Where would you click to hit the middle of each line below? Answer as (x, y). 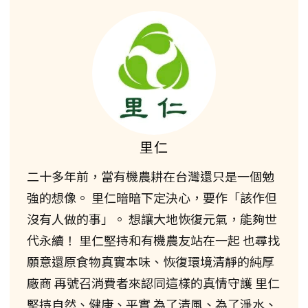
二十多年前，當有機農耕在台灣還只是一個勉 (151, 176)
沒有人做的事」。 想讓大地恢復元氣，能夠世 (152, 218)
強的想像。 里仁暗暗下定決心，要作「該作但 (152, 197)
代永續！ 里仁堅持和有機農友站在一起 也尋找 (153, 240)
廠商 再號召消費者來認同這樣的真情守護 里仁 (153, 282)
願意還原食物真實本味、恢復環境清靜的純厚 (151, 261)
